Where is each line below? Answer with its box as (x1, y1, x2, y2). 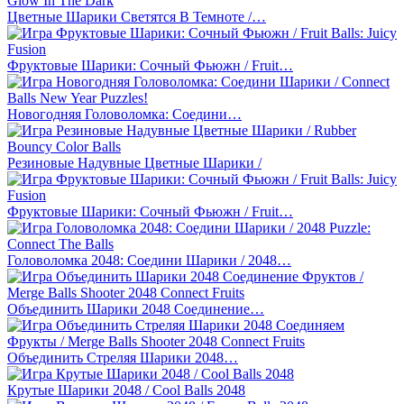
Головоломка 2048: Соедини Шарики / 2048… (7, 252, 291, 268)
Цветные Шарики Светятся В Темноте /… (7, 8, 266, 24)
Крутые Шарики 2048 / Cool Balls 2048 (7, 381, 245, 398)
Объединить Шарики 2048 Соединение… (7, 300, 264, 317)
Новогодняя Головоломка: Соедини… (7, 106, 242, 122)
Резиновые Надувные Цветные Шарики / (7, 154, 262, 170)
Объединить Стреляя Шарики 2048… (7, 349, 238, 365)
